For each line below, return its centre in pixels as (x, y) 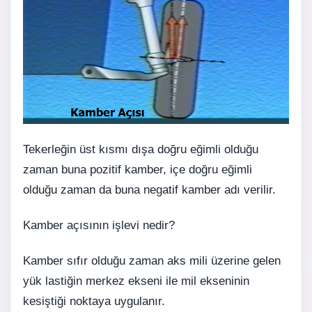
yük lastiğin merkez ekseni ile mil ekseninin (136, 281)
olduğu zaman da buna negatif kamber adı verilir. (149, 189)
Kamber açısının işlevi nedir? (99, 225)
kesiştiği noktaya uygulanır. (94, 301)
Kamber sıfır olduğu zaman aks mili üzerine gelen (152, 260)
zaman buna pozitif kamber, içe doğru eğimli (138, 169)
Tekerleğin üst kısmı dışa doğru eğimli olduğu (141, 149)
